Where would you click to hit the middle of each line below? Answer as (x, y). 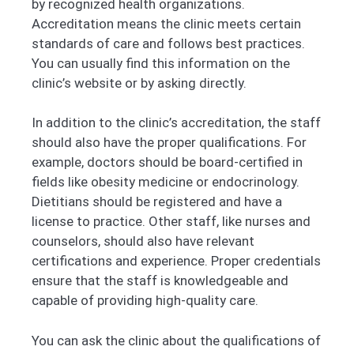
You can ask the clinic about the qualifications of (176, 340)
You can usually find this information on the (161, 63)
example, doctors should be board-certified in (167, 162)
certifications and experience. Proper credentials (176, 261)
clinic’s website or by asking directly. (139, 83)
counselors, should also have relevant (143, 241)
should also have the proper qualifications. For (169, 143)
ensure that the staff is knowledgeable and (160, 281)
